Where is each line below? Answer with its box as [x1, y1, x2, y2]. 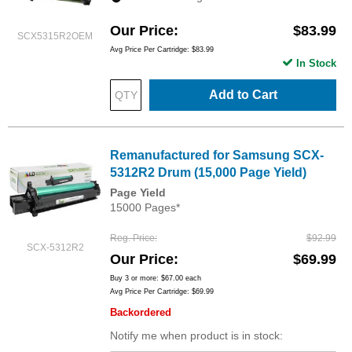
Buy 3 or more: [110, 274, 161, 283]
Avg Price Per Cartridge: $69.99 [110, 288, 214, 296]
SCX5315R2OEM [17, 31, 93, 42]
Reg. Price [110, 233, 155, 244]
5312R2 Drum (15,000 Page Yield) [110, 166, 306, 180]
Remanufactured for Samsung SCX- [110, 148, 324, 163]
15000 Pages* [110, 201, 180, 214]
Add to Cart [208, 88, 277, 102]
